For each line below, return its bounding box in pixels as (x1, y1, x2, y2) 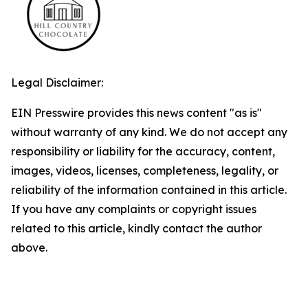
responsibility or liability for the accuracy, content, (11, 144, 275, 159)
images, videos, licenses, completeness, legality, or (11, 164, 278, 178)
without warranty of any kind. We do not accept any (11, 125, 287, 140)
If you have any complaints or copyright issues (11, 202, 256, 217)
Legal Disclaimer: (11, 76, 103, 90)
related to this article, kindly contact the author (11, 221, 262, 236)
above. (11, 241, 47, 255)
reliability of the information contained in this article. (11, 183, 287, 197)
